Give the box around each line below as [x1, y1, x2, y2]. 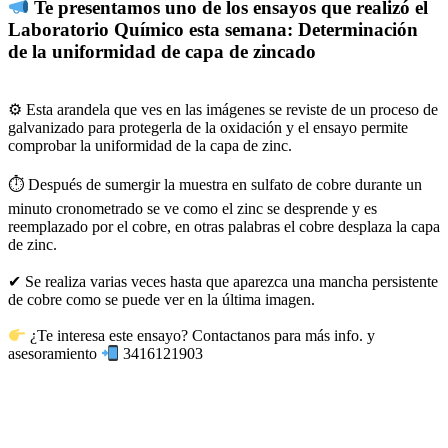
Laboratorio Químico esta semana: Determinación [8, 18, 418, 40]
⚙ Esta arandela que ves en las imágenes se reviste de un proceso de [8, 100, 438, 118]
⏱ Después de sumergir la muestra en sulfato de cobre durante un [8, 175, 422, 193]
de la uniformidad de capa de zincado [8, 40, 316, 62]
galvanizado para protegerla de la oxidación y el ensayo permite [8, 118, 408, 136]
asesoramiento [8, 345, 101, 363]
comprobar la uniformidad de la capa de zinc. [8, 136, 292, 154]
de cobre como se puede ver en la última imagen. [8, 290, 315, 308]
